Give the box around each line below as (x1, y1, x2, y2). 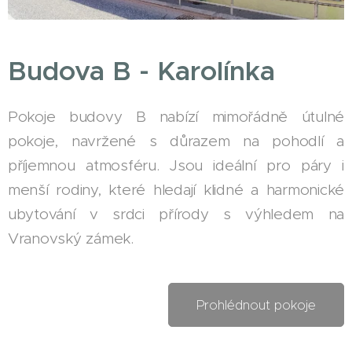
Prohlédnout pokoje (196, 297, 316, 313)
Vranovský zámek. (8, 229, 134, 248)
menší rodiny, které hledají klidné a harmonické (8, 181, 344, 200)
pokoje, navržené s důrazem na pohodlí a (8, 132, 344, 151)
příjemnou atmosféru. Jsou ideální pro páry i (8, 156, 344, 175)
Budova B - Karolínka (8, 54, 275, 89)
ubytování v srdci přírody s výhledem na (8, 205, 344, 224)
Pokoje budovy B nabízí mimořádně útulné (8, 108, 344, 126)
